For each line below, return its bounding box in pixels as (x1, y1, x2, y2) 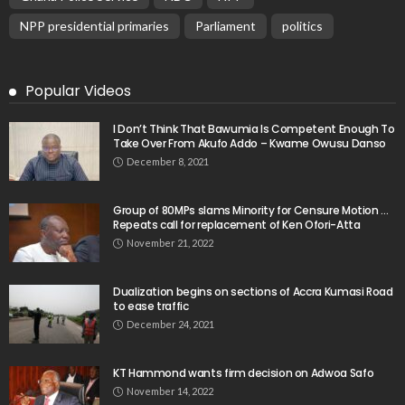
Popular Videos (25, 80, 131, 101)
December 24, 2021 (127, 317, 214, 330)
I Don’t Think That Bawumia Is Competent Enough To (113, 120, 395, 137)
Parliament (195, 17, 256, 33)
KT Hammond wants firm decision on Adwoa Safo (113, 364, 374, 381)
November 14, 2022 (127, 384, 213, 397)
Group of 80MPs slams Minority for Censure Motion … (113, 202, 390, 218)
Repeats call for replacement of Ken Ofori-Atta (113, 216, 361, 232)
